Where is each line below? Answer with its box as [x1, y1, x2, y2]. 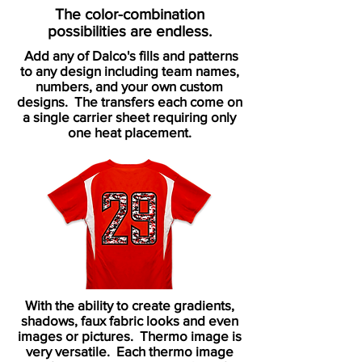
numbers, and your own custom [36, 78, 223, 94]
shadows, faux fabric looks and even [20, 313, 238, 328]
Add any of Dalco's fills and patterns [20, 48, 238, 63]
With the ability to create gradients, [24, 297, 234, 313]
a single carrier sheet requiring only [23, 109, 236, 124]
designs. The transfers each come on [16, 94, 242, 109]
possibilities [47, 23, 126, 40]
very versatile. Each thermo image [25, 343, 234, 359]
